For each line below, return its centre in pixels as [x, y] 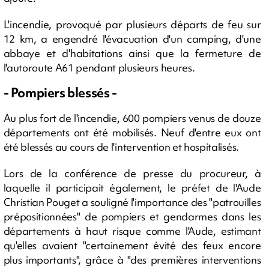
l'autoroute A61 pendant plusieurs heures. [99, 67]
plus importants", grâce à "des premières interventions [132, 259]
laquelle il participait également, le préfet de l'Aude [132, 187]
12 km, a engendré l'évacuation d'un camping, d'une [132, 38]
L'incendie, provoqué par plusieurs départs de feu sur [132, 24]
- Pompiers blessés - [60, 92]
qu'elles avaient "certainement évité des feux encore [132, 245]
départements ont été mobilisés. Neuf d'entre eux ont [132, 132]
